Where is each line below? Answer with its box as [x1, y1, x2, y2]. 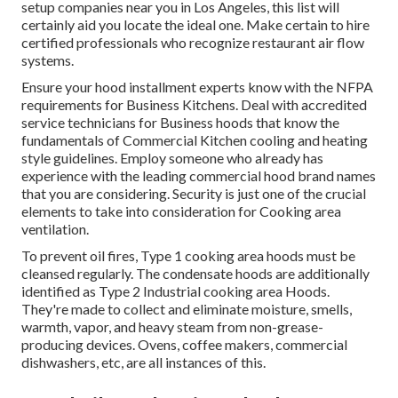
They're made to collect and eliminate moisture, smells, [21, 300, 352, 318]
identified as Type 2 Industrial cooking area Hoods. [21, 283, 330, 300]
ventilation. [21, 220, 89, 238]
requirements [21, 96, 102, 114]
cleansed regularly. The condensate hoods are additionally [21, 265, 370, 283]
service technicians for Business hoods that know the [21, 114, 339, 131]
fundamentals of [21, 131, 123, 149]
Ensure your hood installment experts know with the [21, 78, 336, 96]
